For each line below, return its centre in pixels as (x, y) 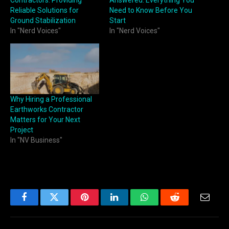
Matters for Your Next (45, 120)
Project (22, 130)
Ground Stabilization (43, 20)
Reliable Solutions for (44, 10)
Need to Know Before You (151, 10)
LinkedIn (131, 205)
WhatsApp (164, 205)
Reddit (186, 205)
